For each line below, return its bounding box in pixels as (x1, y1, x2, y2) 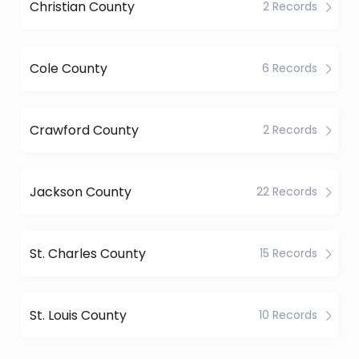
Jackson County (30, 182, 131, 201)
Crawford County (30, 120, 139, 139)
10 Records (259, 307, 317, 323)
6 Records (262, 60, 317, 76)
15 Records (260, 245, 317, 261)
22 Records (256, 184, 317, 200)
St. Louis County (30, 305, 127, 325)
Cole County (30, 58, 107, 78)
